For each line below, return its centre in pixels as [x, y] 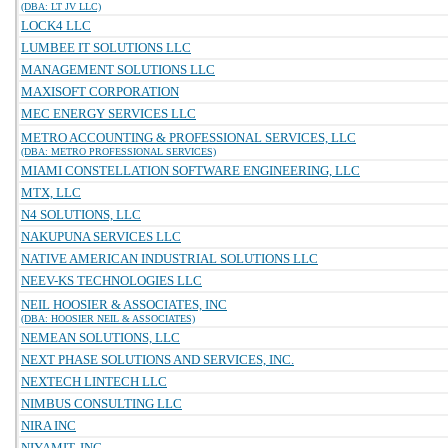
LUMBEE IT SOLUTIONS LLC [106, 47]
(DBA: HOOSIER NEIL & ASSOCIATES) [108, 318]
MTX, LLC [51, 192]
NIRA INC [48, 425]
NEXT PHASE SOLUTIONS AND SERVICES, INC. [157, 359]
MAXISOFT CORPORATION [100, 91]
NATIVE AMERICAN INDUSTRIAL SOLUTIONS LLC [169, 258]
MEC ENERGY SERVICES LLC [108, 113]
